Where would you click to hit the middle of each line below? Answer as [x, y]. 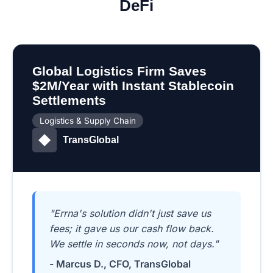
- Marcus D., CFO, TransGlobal [120, 264]
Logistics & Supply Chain [88, 121]
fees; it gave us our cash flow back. [132, 229]
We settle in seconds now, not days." [134, 244]
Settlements [69, 101]
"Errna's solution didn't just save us [130, 214]
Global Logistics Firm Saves [119, 71]
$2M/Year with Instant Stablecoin [133, 86]
